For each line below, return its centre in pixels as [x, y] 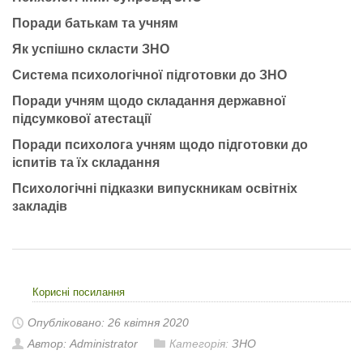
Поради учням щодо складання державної [149, 101]
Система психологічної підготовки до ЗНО [149, 75]
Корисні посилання [79, 293]
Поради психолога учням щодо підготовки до [160, 145]
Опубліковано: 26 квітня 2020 [108, 323]
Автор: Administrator [83, 344]
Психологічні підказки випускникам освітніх [155, 189]
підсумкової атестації [82, 119]
